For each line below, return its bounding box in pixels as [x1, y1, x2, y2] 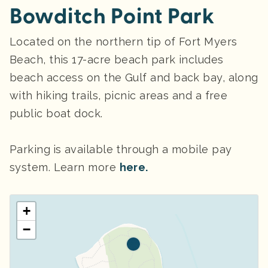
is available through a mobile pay [53, 142, 232, 156]
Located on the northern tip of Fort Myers [10, 35, 237, 48]
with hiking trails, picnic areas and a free [10, 89, 228, 102]
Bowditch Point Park [10, 2, 215, 30]
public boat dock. [10, 106, 106, 120]
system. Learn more [10, 160, 120, 173]
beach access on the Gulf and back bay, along [10, 71, 258, 84]
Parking [10, 142, 51, 156]
